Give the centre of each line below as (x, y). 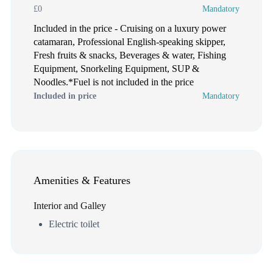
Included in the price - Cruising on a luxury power (130, 28)
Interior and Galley (70, 205)
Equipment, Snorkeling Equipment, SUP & (116, 68)
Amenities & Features (82, 180)
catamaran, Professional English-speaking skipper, (129, 41)
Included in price (65, 96)
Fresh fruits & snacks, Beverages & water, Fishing (130, 55)
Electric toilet (74, 224)
